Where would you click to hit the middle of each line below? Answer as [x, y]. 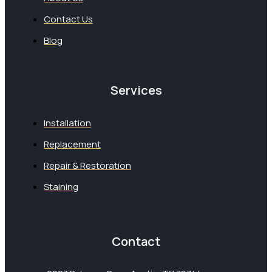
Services [136, 90]
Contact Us [68, 19]
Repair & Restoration [87, 165]
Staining [61, 186]
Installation [67, 123]
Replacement [72, 144]
